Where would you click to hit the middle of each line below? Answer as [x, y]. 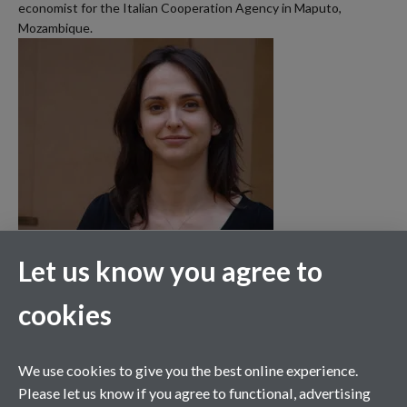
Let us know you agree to [170, 270]
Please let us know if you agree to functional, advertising [194, 392]
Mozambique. [55, 27]
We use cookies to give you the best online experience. [188, 370]
